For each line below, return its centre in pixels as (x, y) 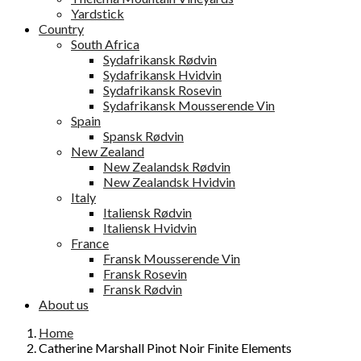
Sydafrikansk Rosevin (162, 90)
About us (64, 304)
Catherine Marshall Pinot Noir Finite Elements (165, 348)
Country (61, 29)
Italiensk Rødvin (147, 212)
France (90, 243)
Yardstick (98, 13)
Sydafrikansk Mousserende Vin (189, 105)
